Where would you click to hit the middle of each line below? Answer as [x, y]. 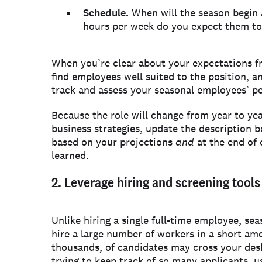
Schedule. [106, 13]
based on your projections [113, 142]
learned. [70, 155]
